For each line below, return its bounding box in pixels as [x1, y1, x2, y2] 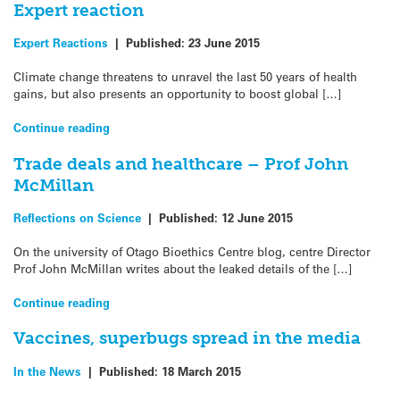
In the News [13, 362, 81, 379]
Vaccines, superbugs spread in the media [13, 328, 361, 349]
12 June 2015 [221, 209, 293, 225]
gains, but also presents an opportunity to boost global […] [13, 86, 341, 102]
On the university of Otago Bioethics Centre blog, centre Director [13, 244, 371, 260]
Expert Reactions [13, 34, 108, 50]
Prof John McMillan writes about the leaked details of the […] [13, 261, 352, 277]
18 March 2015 [162, 362, 241, 379]
